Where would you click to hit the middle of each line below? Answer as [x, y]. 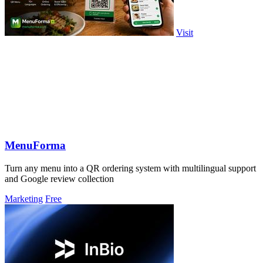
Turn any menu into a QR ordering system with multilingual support [130, 168]
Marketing [24, 199]
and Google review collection [59, 179]
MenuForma [35, 146]
